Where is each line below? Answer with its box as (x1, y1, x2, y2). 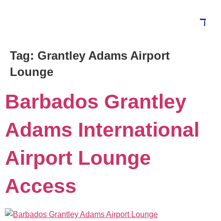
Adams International (5, 118, 199, 141)
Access (5, 175, 76, 197)
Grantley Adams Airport (37, 49, 170, 62)
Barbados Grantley (5, 90, 186, 113)
